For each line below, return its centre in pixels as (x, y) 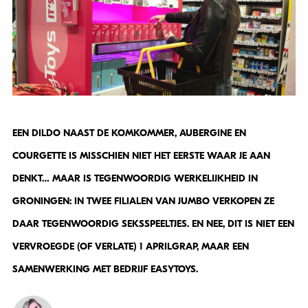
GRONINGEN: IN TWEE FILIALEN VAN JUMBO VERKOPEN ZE (143, 201)
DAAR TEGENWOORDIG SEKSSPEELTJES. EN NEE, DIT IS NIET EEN (153, 224)
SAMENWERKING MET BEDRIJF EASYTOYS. (105, 269)
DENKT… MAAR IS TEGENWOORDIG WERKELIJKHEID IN (135, 178)
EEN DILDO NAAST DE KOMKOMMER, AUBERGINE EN (129, 133)
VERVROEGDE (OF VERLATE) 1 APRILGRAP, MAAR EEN (130, 246)
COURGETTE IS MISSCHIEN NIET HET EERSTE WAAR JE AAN (141, 156)
